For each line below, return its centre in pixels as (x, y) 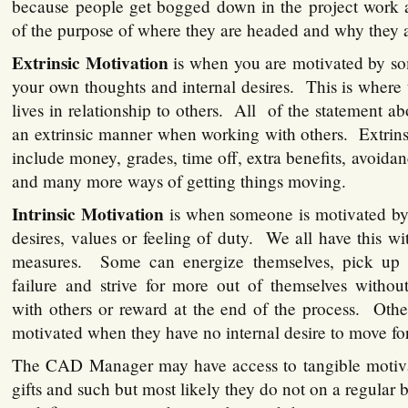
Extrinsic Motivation (90, 63)
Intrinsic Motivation (88, 214)
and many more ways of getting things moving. (179, 181)
